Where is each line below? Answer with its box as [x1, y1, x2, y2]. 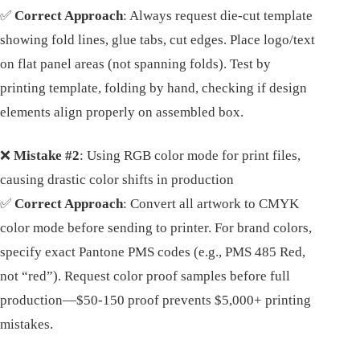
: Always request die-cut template [123, 8, 313, 24]
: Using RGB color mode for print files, [80, 148, 301, 164]
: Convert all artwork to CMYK [123, 196, 299, 212]
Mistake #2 [14, 148, 80, 164]
